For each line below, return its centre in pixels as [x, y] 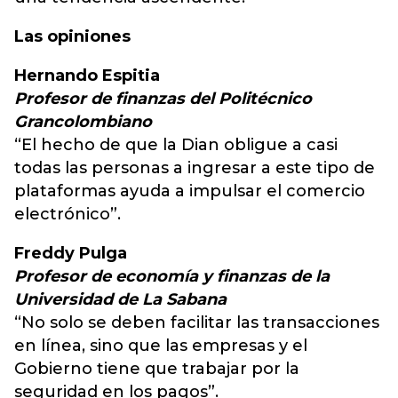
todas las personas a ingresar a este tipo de [195, 168]
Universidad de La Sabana [120, 299]
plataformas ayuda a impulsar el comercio [190, 191]
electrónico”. [68, 214]
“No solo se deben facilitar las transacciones [197, 322]
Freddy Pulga [71, 253]
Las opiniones [72, 36]
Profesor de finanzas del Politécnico [163, 99]
